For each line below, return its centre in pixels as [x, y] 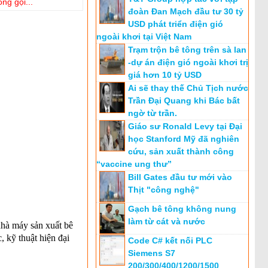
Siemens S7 [152, 253]
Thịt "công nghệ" [164, 190]
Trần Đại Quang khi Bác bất [184, 100]
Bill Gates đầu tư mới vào [180, 177]
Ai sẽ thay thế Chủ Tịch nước [188, 88]
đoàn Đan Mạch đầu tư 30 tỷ [186, 11]
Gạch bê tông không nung [182, 209]
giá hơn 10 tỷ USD [165, 75]
